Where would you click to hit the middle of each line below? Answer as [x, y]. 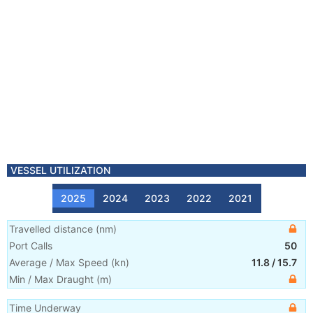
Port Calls [31, 246]
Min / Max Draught [51, 279]
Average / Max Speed [59, 262]
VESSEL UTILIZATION [60, 170]
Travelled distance [51, 229]
